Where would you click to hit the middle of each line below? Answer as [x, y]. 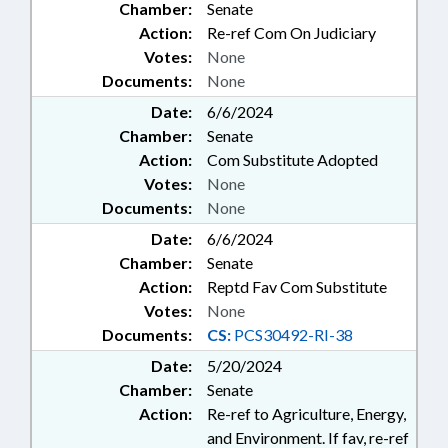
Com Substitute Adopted [292, 160]
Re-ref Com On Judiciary [291, 33]
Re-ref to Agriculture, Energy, [306, 414]
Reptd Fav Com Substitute [297, 287]
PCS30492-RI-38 [292, 335]
